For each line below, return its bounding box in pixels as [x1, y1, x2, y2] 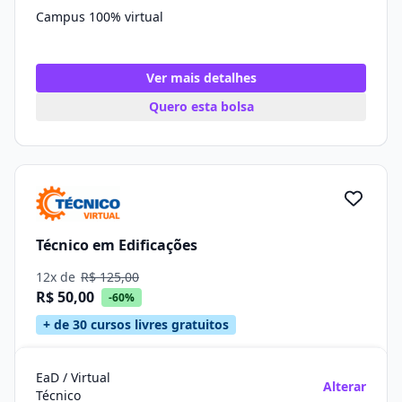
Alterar [323, 378, 366, 395]
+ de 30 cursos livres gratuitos [43, 316, 229, 333]
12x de [36, 268, 79, 285]
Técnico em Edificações [36, 234, 197, 255]
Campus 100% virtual [36, 8, 163, 25]
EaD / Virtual [36, 369, 110, 386]
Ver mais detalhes [145, 69, 257, 86]
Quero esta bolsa [148, 98, 254, 115]
